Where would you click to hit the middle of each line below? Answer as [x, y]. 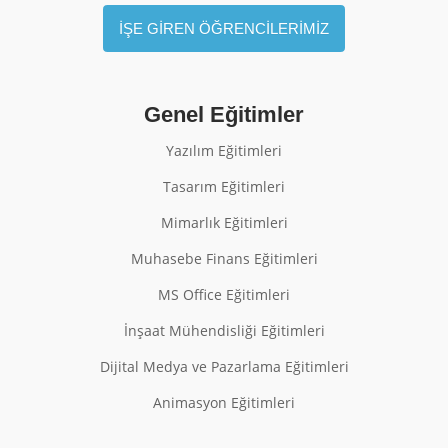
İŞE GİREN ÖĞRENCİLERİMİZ [224, 28]
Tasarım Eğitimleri [224, 187]
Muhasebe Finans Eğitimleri [224, 259]
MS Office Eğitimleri [224, 295]
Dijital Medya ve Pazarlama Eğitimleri [224, 367]
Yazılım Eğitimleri [224, 151]
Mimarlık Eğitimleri [224, 223]
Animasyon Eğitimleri [224, 403]
